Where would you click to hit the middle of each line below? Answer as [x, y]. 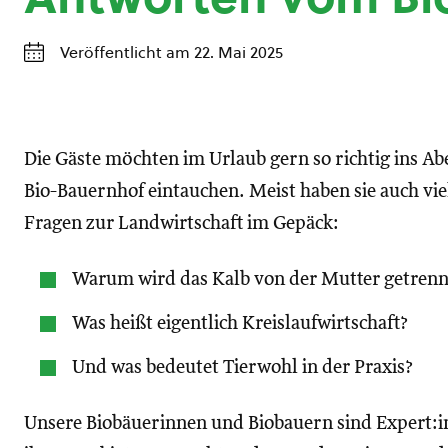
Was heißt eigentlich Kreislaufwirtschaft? [240, 323]
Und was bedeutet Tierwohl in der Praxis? [242, 367]
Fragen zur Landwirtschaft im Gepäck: [181, 223]
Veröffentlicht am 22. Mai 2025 [171, 52]
